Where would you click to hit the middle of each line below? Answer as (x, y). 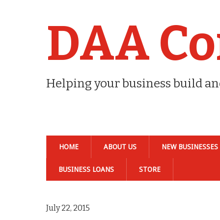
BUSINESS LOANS (86, 169)
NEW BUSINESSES (190, 147)
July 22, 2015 (68, 208)
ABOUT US (120, 147)
